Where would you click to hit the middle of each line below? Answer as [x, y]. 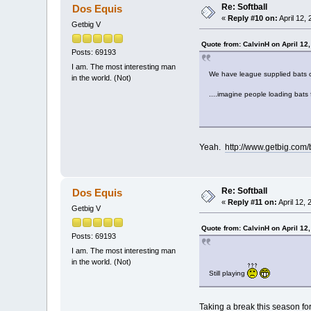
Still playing [228, 273]
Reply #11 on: [253, 202]
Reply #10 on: [253, 18]
